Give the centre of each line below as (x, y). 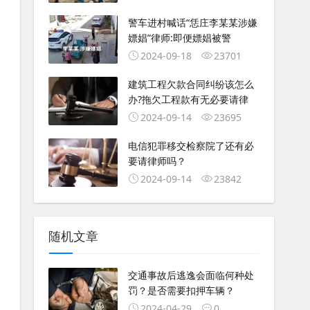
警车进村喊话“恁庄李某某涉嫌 (192, 23)
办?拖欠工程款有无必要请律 (188, 100)
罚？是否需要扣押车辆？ (181, 290)
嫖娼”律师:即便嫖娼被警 (179, 38)
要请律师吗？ (157, 161)
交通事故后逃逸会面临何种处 (191, 275)
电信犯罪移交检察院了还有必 (191, 145)
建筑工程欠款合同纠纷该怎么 (191, 84)
